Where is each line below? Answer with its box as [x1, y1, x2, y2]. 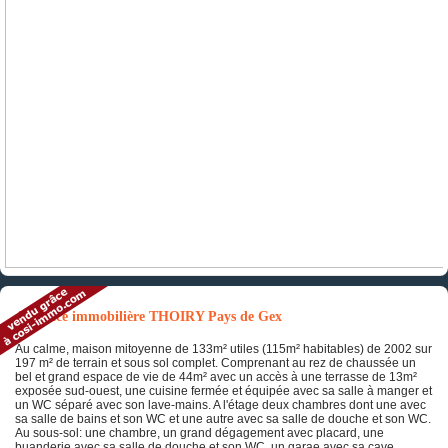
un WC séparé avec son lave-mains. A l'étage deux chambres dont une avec [15, 398, 426, 413]
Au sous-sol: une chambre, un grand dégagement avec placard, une [15, 426, 384, 441]
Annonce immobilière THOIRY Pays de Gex [15, 308, 282, 324]
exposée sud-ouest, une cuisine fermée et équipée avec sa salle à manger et [15, 384, 432, 399]
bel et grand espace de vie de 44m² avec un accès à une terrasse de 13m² [15, 370, 417, 385]
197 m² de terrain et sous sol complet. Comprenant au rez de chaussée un [15, 356, 416, 371]
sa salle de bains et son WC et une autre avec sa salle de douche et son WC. [15, 412, 431, 427]
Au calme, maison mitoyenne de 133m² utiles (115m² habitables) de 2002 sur [15, 342, 432, 357]
